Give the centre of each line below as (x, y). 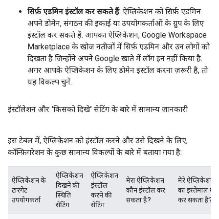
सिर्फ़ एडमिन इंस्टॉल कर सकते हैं (73, 11)
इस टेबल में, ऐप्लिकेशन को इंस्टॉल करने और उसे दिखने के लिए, (98, 141)
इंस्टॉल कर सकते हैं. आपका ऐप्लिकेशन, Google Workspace (117, 35)
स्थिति (63, 195)
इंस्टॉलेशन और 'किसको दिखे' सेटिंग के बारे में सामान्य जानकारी (98, 109)
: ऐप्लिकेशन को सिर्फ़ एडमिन (160, 11)
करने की (101, 195)
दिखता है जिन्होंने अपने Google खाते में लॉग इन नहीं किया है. (115, 58)
